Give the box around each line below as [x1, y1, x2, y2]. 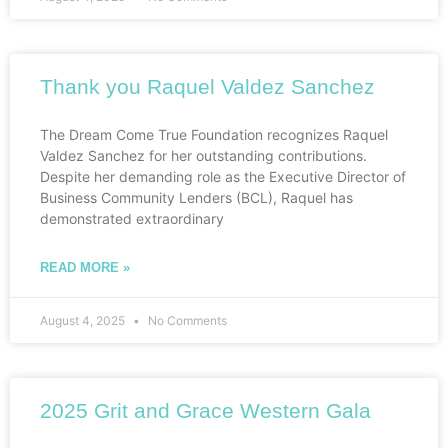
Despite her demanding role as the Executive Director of [40, 168, 406, 186]
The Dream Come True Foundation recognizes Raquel [40, 126, 388, 144]
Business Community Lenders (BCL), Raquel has [40, 189, 353, 207]
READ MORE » [40, 260, 130, 276]
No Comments [145, 313, 227, 329]
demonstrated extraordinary [40, 210, 224, 228]
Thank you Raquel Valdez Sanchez [40, 75, 375, 99]
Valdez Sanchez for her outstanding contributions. [40, 147, 367, 165]
